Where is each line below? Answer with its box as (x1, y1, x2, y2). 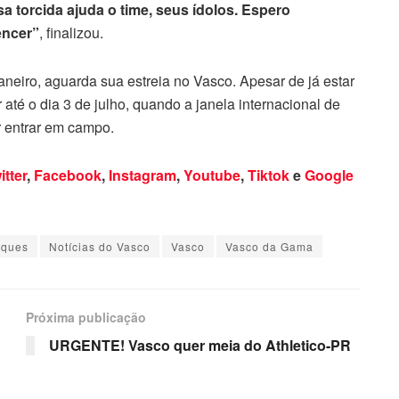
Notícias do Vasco (49, 238, 151, 254)
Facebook (34, 164, 102, 185)
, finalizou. (39, 21, 103, 43)
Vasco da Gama (225, 238, 313, 254)
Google (305, 164, 354, 185)
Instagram (109, 164, 176, 185)
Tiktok (248, 164, 289, 185)
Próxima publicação (26, 307, 146, 326)
